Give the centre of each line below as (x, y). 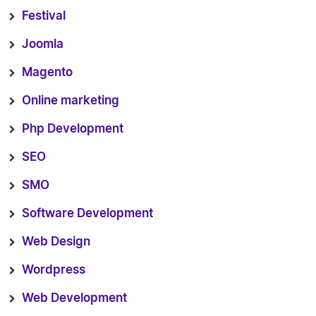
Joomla (43, 44)
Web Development (74, 298)
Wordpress (54, 270)
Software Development (87, 213)
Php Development (73, 129)
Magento (47, 72)
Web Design (56, 242)
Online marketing (71, 101)
